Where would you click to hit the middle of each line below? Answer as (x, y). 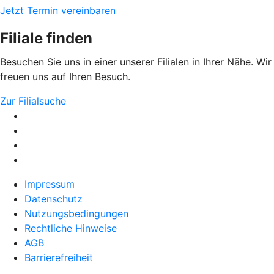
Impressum (50, 184)
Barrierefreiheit (59, 257)
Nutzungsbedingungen (76, 213)
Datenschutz (54, 198)
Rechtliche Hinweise (71, 228)
